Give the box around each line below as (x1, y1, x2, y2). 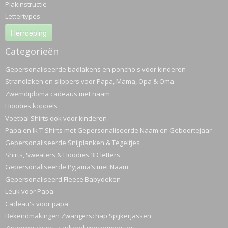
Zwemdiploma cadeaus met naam (5, 89, 110, 98)
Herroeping (11, 27, 47, 38)
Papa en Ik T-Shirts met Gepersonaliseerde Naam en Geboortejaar (5, 126, 212, 135)
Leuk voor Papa (5, 187, 53, 196)
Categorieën (5, 45, 59, 58)
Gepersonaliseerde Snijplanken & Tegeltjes (5, 138, 140, 147)
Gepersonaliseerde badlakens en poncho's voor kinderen (5, 65, 186, 74)
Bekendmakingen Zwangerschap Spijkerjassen (5, 211, 151, 220)
